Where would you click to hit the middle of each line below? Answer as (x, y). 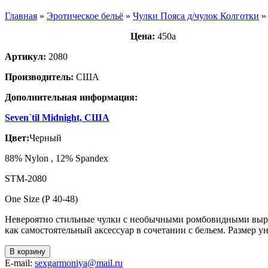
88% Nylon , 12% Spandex (57, 159)
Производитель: (39, 77)
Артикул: (25, 57)
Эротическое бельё (85, 16)
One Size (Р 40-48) (41, 199)
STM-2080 (26, 179)
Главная (21, 16)
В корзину (28, 252)
